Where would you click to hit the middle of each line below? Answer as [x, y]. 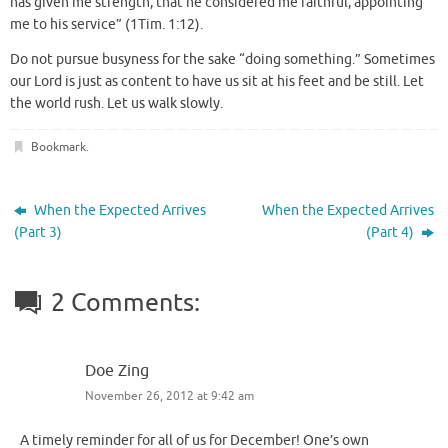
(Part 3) [38, 232]
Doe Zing [117, 370]
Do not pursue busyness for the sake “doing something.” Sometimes [222, 60]
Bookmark [58, 146]
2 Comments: [126, 302]
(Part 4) [391, 232]
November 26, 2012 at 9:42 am [169, 395]
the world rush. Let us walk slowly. [116, 104]
